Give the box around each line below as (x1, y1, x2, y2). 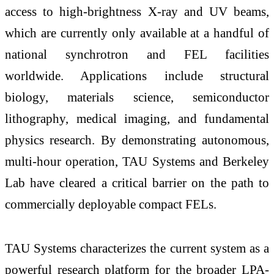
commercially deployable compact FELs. (5, 197, 217, 212)
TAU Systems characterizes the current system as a (5, 241, 269, 256)
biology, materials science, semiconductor (5, 90, 269, 105)
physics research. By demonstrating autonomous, (5, 133, 269, 147)
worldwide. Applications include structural (5, 68, 269, 83)
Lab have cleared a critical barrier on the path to (5, 176, 269, 190)
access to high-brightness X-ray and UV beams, (5, 4, 269, 19)
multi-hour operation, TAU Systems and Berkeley (5, 154, 269, 169)
